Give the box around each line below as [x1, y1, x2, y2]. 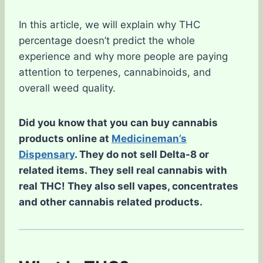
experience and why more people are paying [19, 50, 228, 62]
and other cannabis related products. [19, 195, 203, 208]
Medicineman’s [112, 132, 187, 144]
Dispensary [19, 148, 75, 160]
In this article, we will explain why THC [19, 18, 200, 31]
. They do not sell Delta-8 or [75, 148, 209, 160]
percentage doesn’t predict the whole [19, 34, 195, 46]
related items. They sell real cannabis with [19, 164, 227, 176]
